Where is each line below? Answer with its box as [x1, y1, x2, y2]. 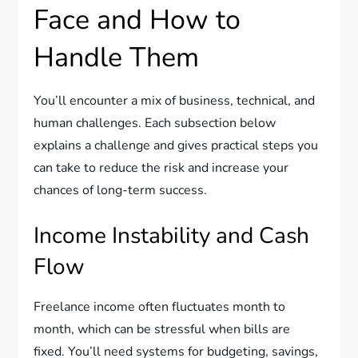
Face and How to [34, 2, 241, 39]
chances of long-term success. [34, 181, 208, 200]
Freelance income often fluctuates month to [34, 298, 286, 316]
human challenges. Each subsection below [34, 114, 276, 133]
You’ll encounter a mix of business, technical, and [34, 92, 316, 110]
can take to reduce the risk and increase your [34, 159, 289, 177]
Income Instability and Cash [34, 221, 310, 252]
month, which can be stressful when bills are [34, 320, 291, 339]
